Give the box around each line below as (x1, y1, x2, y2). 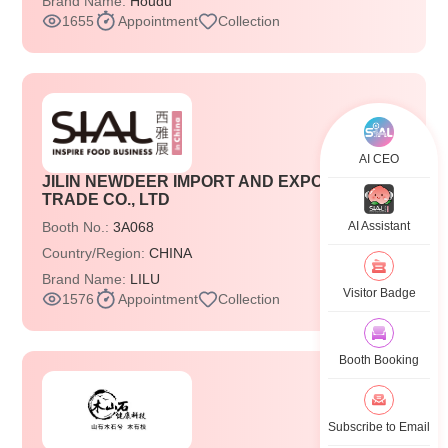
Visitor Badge (342, 286, 416, 300)
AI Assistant (348, 219, 410, 233)
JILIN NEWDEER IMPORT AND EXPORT (42, 173, 346, 190)
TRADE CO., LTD (42, 191, 171, 208)
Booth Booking (339, 353, 419, 367)
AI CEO (359, 152, 399, 166)
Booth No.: (42, 219, 114, 235)
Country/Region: (42, 245, 150, 261)
